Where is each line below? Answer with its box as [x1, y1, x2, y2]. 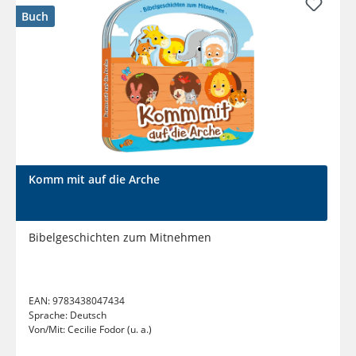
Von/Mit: [29, 323, 68, 337]
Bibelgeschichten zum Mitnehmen [29, 230, 211, 246]
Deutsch [70, 308, 106, 323]
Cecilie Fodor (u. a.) [68, 323, 152, 337]
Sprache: [29, 308, 70, 323]
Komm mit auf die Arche [29, 172, 160, 188]
